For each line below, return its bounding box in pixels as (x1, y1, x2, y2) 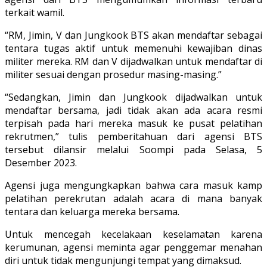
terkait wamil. (5, 6, 64, 20)
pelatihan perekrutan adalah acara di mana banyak (5, 192, 262, 206)
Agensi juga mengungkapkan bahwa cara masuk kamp (5, 179, 262, 193)
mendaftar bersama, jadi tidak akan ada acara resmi (5, 104, 262, 117)
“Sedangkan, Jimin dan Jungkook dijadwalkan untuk (5, 91, 262, 104)
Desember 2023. (5, 156, 77, 170)
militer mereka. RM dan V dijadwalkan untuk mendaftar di (5, 55, 262, 69)
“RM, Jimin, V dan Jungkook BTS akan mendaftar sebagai (5, 29, 262, 42)
